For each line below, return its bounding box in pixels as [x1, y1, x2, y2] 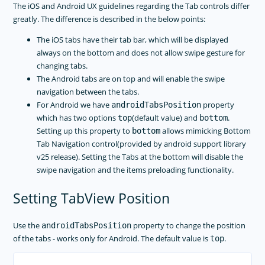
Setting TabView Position [13, 189, 170, 208]
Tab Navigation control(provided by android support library [37, 138, 247, 150]
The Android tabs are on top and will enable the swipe [37, 73, 225, 85]
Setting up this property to [37, 125, 132, 137]
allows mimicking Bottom [160, 125, 251, 137]
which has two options [37, 112, 118, 124]
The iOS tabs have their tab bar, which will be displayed [37, 34, 229, 46]
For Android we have [37, 99, 112, 111]
